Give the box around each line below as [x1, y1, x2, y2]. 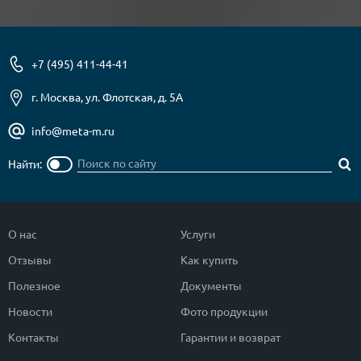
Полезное [8, 279, 60, 293]
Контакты [8, 330, 59, 344]
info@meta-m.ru [31, 124, 114, 138]
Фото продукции [180, 305, 268, 318]
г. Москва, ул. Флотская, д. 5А [31, 91, 183, 105]
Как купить [180, 253, 238, 267]
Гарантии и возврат [180, 330, 280, 344]
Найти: [8, 157, 42, 171]
